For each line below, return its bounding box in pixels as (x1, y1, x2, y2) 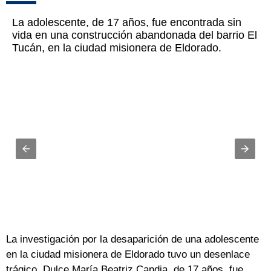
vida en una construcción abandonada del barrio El (12, 29, 257, 42)
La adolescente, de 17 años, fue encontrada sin (12, 16, 241, 29)
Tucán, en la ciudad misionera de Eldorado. (12, 42, 221, 54)
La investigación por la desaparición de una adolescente (6, 233, 259, 246)
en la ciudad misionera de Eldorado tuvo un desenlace (6, 249, 250, 261)
